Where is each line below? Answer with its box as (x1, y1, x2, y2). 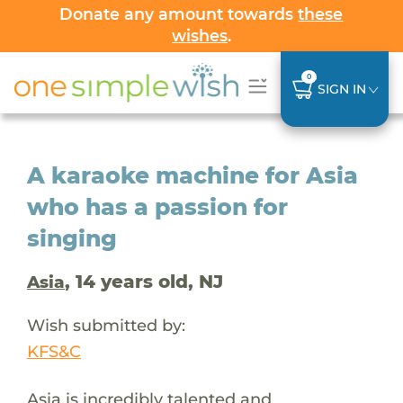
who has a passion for (26, 193, 288, 220)
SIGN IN (317, 80, 366, 97)
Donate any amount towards (59, 4, 299, 23)
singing (26, 224, 117, 252)
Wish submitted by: (26, 314, 185, 336)
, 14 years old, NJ (64, 270, 223, 292)
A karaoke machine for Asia (26, 161, 358, 189)
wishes (171, 26, 228, 45)
